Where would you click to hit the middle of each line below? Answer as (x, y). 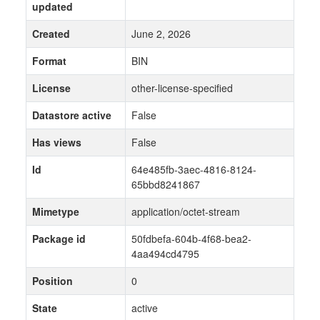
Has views (57, 142)
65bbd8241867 (166, 185)
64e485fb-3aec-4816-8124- (194, 170)
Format (49, 61)
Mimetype (56, 212)
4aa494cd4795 (165, 254)
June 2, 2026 (161, 34)
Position (52, 281)
